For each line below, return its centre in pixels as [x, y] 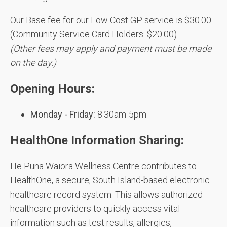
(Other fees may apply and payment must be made [111, 48]
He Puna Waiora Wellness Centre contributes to [103, 166]
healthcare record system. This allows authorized [106, 194]
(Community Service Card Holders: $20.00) [93, 34]
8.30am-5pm [122, 114]
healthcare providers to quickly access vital [95, 209]
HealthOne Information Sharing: [97, 140]
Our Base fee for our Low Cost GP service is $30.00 [111, 20]
